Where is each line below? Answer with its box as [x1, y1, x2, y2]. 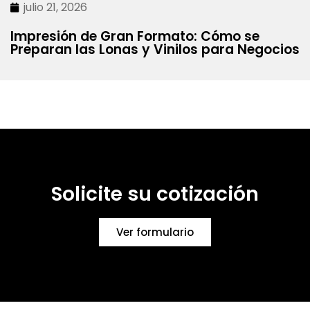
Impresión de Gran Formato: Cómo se [10, 27, 259, 46]
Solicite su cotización [51, 180, 259, 208]
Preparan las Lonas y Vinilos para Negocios [10, 40, 300, 60]
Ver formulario [116, 224, 194, 239]
